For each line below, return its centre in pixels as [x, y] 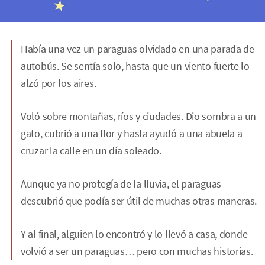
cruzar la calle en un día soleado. [91, 151]
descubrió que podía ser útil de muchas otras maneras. [139, 201]
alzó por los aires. [59, 83]
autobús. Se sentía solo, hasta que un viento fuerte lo [135, 66]
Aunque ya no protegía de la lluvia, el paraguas [121, 184]
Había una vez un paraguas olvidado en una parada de [138, 49]
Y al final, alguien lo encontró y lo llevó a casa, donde [134, 234]
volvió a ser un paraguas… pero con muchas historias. [137, 251]
